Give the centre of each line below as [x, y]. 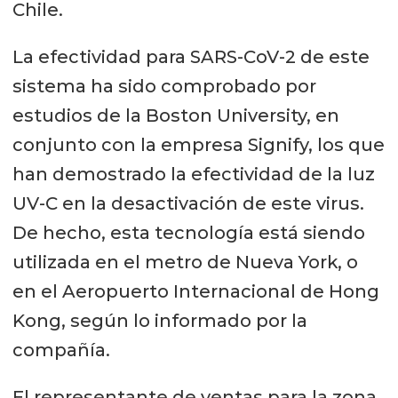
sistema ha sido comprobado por [164, 87]
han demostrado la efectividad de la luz [193, 175]
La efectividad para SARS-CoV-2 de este [191, 57]
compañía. [61, 350]
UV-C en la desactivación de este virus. [188, 204]
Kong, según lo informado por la [159, 321]
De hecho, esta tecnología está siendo [188, 233]
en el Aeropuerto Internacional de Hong [195, 292]
